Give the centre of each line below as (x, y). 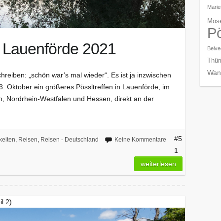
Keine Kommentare (140, 139)
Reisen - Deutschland (69, 139)
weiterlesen (159, 164)
